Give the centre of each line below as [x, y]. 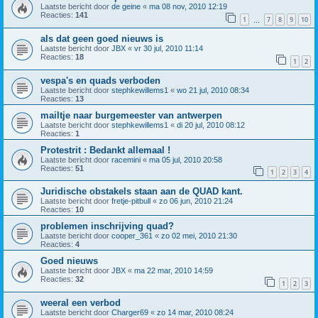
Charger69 [130, 312]
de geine [126, 7]
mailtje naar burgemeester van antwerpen [131, 115]
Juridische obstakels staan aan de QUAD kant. [142, 192]
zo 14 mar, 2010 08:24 [195, 312]
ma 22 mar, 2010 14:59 [174, 271]
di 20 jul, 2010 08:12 [211, 125]
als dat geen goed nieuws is [102, 39]
